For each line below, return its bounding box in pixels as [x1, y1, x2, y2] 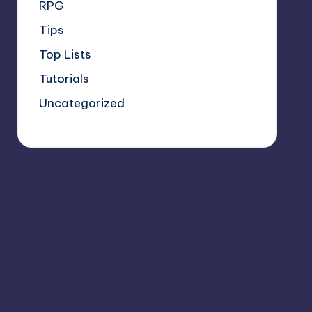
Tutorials [38, 70, 89, 86]
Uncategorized [38, 95, 125, 111]
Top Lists [38, 46, 91, 62]
